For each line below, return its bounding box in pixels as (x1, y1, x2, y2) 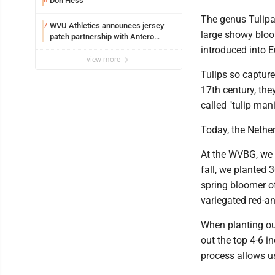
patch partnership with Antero (50, 31, 154, 41)
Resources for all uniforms (50, 42, 144, 52)
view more (87, 55, 122, 64)
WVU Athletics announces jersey (50, 20, 164, 30)
